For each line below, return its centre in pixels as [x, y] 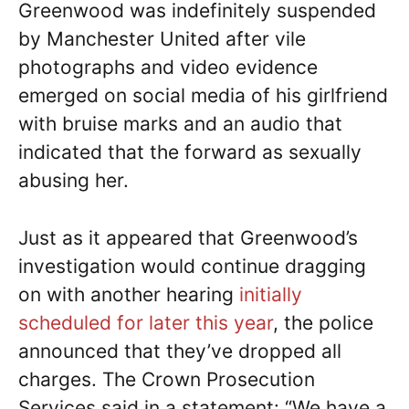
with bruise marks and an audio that [180, 124]
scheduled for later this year [146, 322]
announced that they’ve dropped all [180, 351]
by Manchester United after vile [162, 39]
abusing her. [73, 180]
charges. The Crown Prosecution [167, 379]
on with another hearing [129, 294]
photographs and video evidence [168, 67]
